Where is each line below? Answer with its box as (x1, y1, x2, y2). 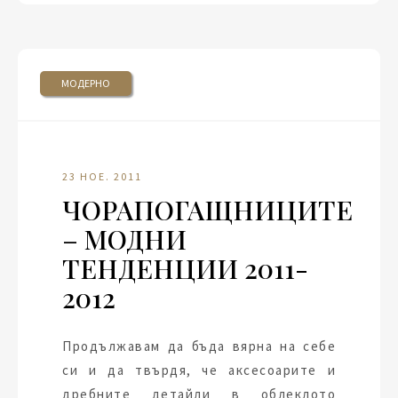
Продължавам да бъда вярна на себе (62, 338, 336, 354)
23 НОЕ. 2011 (62, 170, 142, 183)
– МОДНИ (62, 221, 187, 257)
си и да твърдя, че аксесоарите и (62, 362, 336, 378)
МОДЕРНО (61, 76, 110, 90)
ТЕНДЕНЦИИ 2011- (62, 251, 308, 286)
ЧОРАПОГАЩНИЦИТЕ (62, 192, 353, 227)
